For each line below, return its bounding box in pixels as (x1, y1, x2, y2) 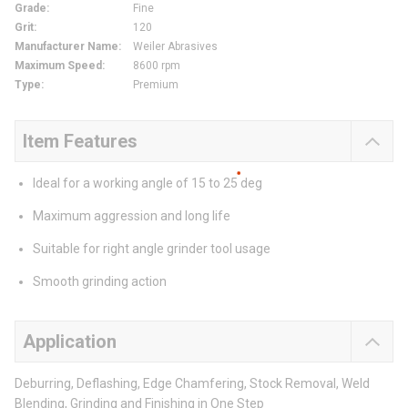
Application (23, 331, 117, 353)
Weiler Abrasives (133, 40, 218, 54)
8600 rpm (133, 59, 180, 73)
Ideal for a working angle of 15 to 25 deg (33, 176, 262, 191)
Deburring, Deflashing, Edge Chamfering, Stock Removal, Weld (15, 376, 370, 392)
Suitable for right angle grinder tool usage (33, 241, 270, 257)
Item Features (23, 130, 138, 153)
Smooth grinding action (33, 274, 167, 290)
